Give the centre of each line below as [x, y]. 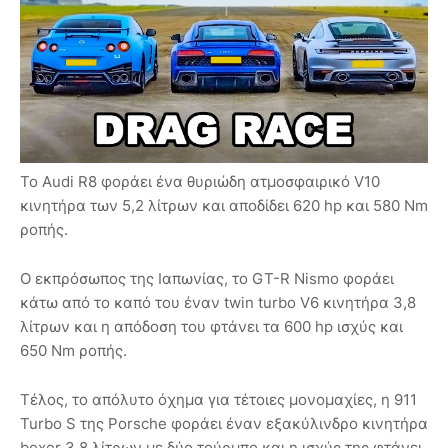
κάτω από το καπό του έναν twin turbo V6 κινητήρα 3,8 [218, 302]
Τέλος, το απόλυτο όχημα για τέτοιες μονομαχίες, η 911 [218, 399]
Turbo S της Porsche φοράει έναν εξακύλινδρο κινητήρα [224, 423]
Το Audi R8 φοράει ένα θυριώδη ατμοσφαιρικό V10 [200, 181]
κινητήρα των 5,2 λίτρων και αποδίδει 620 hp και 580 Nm [224, 205]
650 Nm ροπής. [75, 350]
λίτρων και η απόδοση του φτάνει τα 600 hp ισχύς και [211, 326]
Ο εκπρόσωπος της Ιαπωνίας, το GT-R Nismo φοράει [207, 278]
